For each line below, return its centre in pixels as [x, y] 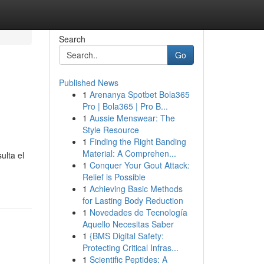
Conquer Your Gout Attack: [139, 165]
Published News [88, 82]
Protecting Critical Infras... [130, 247]
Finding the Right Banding [138, 141]
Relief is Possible [114, 177]
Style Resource [110, 130]
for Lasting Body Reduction [133, 200]
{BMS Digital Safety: [126, 236]
